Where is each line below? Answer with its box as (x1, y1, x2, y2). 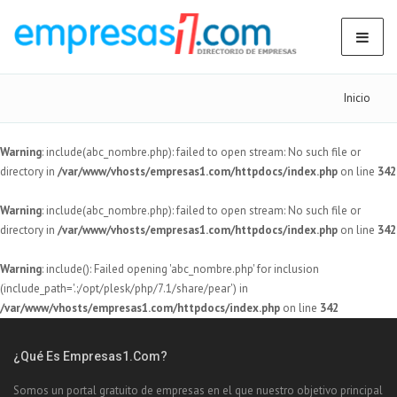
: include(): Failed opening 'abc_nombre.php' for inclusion (42, 261, 319, 276)
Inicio (344, 90, 370, 105)
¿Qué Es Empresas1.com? (13, 349, 167, 363)
